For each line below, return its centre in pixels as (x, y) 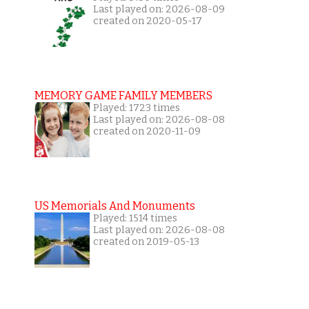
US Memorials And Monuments (114, 206)
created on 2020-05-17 (147, 21)
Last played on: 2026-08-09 (159, 9)
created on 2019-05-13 (146, 241)
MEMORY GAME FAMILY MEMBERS (123, 95)
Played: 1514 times (135, 218)
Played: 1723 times (136, 108)
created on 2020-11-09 (147, 131)
